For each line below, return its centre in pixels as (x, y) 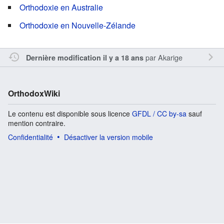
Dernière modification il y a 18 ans (84, 57)
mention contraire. (37, 123)
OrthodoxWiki (34, 93)
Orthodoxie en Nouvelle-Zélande (77, 25)
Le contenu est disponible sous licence (70, 113)
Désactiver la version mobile (108, 137)
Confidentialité (30, 137)
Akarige (170, 57)
